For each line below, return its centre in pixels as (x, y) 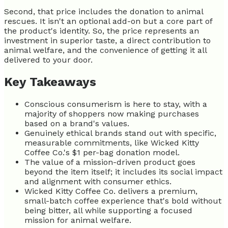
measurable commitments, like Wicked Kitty (112, 142)
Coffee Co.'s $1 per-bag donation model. (102, 152)
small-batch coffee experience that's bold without (123, 201)
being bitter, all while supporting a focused (108, 210)
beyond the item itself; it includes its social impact (123, 172)
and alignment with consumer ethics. (98, 181)
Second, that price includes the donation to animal (104, 11)
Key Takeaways (50, 82)
